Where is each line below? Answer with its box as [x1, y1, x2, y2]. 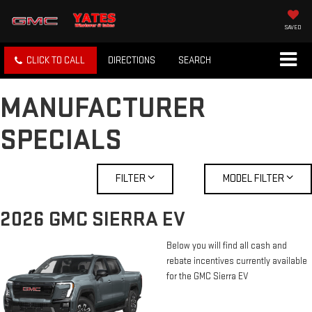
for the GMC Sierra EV [166, 271, 249, 283]
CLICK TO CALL [26, 54, 85, 67]
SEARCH [178, 54, 211, 67]
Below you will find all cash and [166, 240, 287, 252]
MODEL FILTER [222, 172, 286, 186]
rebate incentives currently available [166, 256, 307, 267]
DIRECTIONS [108, 54, 155, 67]
